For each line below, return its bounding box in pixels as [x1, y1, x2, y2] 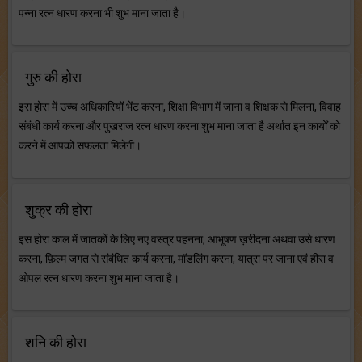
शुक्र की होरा [25, 201, 92, 219]
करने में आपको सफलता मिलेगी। [19, 139, 141, 153]
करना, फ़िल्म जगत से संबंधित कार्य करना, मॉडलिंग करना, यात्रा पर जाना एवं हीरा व [19, 252, 334, 266]
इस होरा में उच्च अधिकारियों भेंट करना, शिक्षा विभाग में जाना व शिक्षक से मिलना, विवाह [19, 100, 341, 114]
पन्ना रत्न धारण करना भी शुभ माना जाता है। [19, 6, 186, 20]
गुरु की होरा [25, 69, 82, 86]
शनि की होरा [25, 334, 86, 351]
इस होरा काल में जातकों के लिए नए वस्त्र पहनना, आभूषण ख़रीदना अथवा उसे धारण [19, 233, 335, 246]
